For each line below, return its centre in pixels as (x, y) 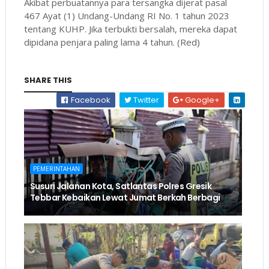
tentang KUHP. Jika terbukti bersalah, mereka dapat (130, 29)
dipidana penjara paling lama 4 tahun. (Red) (112, 42)
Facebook (90, 100)
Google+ (202, 100)
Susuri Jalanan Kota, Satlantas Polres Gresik (121, 186)
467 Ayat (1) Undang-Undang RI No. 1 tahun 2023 (126, 15)
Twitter (146, 100)
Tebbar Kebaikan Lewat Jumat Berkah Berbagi (125, 197)
